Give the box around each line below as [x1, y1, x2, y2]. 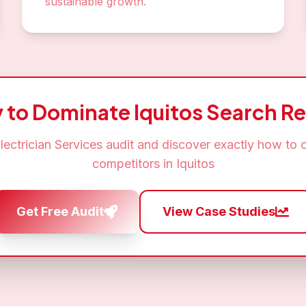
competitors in [92, 156, 176, 171]
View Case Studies [162, 204, 275, 219]
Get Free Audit [16, 204, 104, 219]
